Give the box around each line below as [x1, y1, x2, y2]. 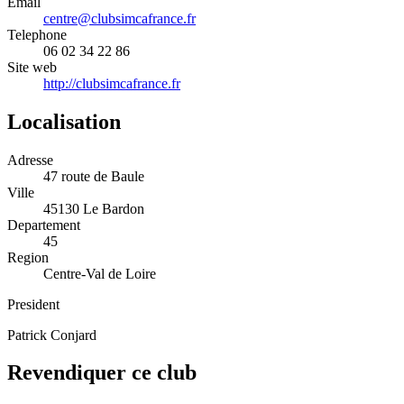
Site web [7, 59, 57, 75]
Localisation [7, 109, 121, 133]
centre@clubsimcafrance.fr [43, 10, 196, 26]
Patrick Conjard [7, 326, 96, 343]
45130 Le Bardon [43, 200, 144, 216]
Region [7, 249, 49, 265]
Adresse [7, 151, 53, 168]
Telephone [7, 26, 67, 42]
